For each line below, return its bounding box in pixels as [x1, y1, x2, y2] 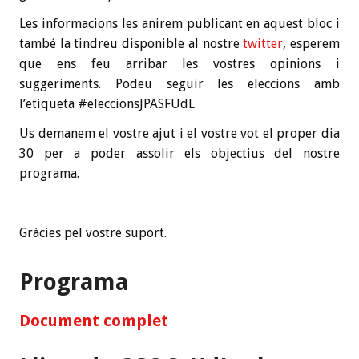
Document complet [19, 310, 168, 330]
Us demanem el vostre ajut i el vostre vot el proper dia [19, 126, 340, 142]
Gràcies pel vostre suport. [19, 225, 167, 241]
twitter [243, 36, 284, 52]
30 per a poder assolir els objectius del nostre [19, 146, 340, 162]
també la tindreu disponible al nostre [19, 36, 244, 52]
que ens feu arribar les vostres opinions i [19, 56, 340, 72]
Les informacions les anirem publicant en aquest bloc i [19, 16, 340, 32]
